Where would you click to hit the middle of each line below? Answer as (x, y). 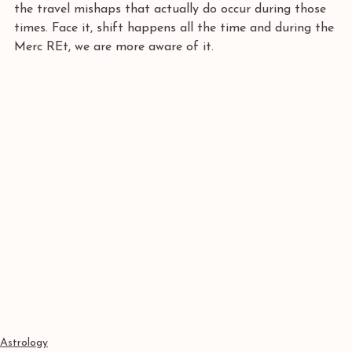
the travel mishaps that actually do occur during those (172, 9)
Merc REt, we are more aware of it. (114, 47)
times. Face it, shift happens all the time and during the (176, 28)
